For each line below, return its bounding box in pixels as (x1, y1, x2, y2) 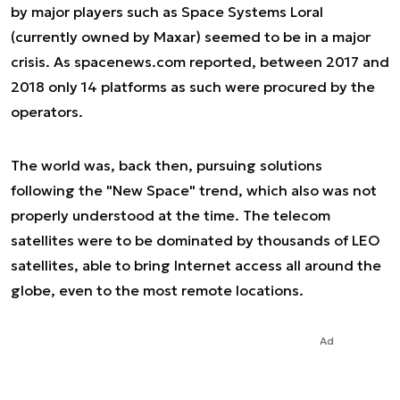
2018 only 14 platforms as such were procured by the (11, 78, 375, 96)
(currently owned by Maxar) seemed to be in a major (11, 28, 371, 46)
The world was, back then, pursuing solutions (11, 156, 322, 174)
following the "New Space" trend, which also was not (11, 181, 377, 199)
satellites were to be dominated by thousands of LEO (11, 231, 380, 249)
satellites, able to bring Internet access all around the (11, 256, 381, 274)
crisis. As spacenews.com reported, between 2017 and (11, 53, 389, 71)
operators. (11, 103, 83, 121)
